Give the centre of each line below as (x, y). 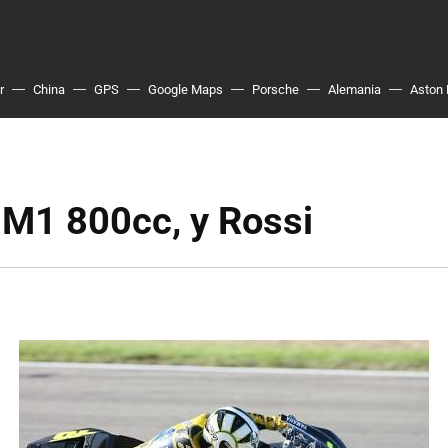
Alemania (354, 89)
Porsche (275, 89)
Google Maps (185, 89)
